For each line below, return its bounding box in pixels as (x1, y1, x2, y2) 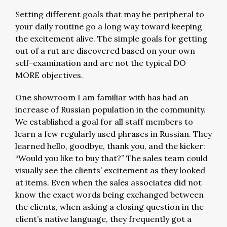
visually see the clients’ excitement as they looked (15, 165, 205, 175)
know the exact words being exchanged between (15, 190, 204, 200)
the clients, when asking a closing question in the (15, 202, 204, 212)
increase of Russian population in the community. (15, 104, 206, 115)
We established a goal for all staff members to (15, 117, 193, 127)
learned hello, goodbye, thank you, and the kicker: (15, 141, 205, 151)
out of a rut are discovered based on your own (15, 46, 195, 56)
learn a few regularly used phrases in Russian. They (15, 129, 212, 139)
